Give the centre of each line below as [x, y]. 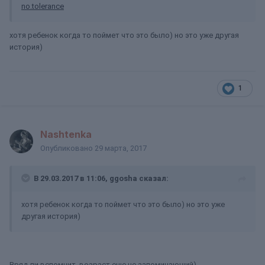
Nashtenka [66, 134]
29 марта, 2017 [121, 148]
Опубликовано [67, 148]
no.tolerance [43, 6]
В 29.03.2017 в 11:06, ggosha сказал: [101, 178]
